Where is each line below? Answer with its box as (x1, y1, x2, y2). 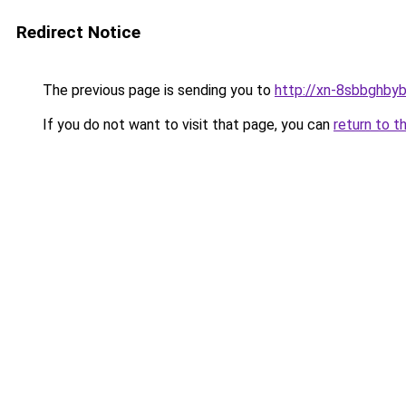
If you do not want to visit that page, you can (39, 116, 333, 133)
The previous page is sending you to (39, 82, 275, 99)
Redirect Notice (16, 22, 140, 43)
